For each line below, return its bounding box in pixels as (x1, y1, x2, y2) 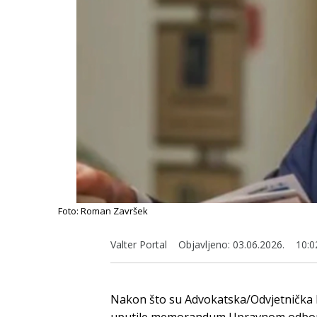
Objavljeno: (178, 237, 230, 251)
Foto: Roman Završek (58, 204, 148, 217)
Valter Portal (110, 237, 167, 251)
